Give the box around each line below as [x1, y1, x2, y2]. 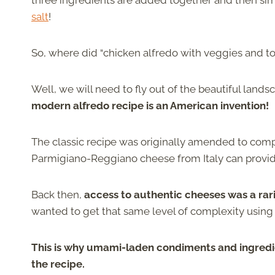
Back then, [31, 188, 84, 201]
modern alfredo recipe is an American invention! [31, 99, 269, 112]
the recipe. [31, 258, 87, 271]
